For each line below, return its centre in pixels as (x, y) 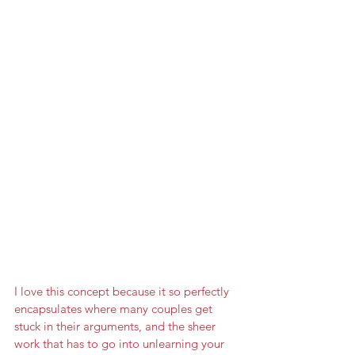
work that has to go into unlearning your (121, 344)
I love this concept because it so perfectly (123, 291)
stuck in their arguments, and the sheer (116, 326)
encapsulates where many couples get (115, 309)
